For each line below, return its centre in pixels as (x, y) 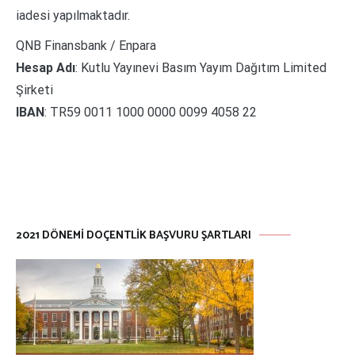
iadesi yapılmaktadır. (73, 15)
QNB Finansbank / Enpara (86, 45)
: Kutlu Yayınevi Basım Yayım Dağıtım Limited (201, 67)
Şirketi (34, 90)
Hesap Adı (46, 67)
